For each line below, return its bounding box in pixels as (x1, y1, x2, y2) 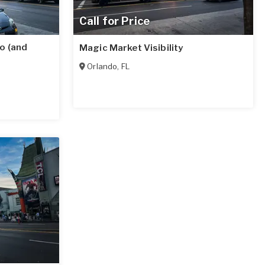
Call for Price (79, 15, 150, 28)
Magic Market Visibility (79, 43, 183, 54)
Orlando (87, 62, 118, 72)
